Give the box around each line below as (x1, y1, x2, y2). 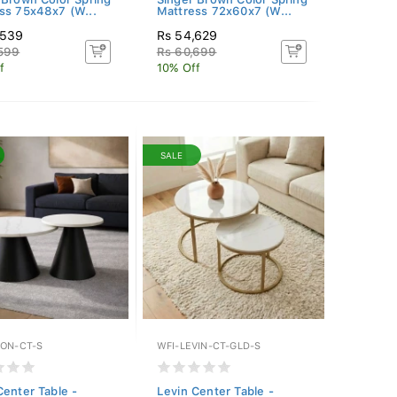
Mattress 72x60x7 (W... (156, 4, 292, 18)
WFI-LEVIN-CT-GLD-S (156, 340, 261, 352)
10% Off (156, 61, 201, 74)
